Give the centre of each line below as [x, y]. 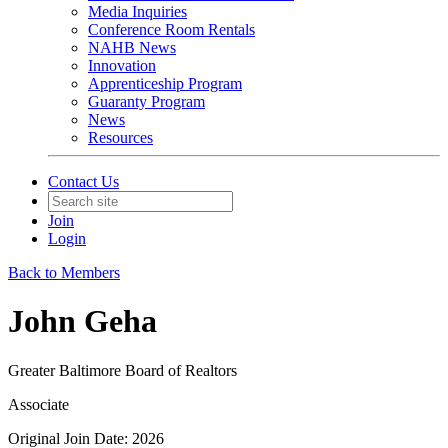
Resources [120, 137]
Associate [38, 404]
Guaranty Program [146, 101]
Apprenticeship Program [165, 83]
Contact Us [83, 181]
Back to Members [64, 272]
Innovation [122, 65]
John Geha [82, 321]
